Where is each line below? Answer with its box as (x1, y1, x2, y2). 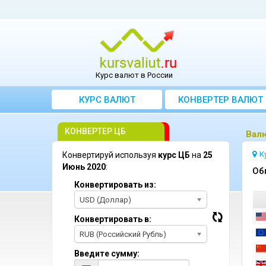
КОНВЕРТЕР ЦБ (65, 126, 126, 136)
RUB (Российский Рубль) (80, 230, 166, 239)
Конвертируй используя (62, 150, 158, 160)
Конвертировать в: (74, 214, 151, 224)
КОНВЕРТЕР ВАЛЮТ (178, 94, 263, 105)
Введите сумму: (74, 249, 140, 258)
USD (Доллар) (80, 195, 131, 204)
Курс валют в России (95, 71, 173, 80)
